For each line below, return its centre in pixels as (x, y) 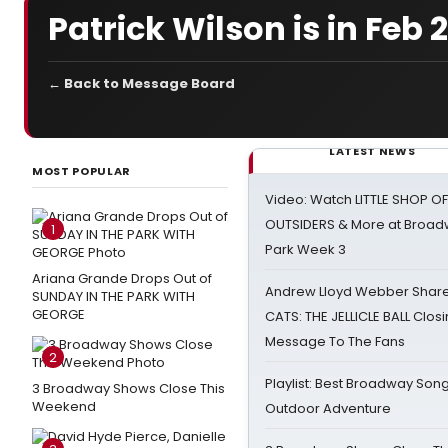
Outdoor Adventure (328, 408)
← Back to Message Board (141, 83)
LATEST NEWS (372, 151)
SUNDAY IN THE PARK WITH (113, 296)
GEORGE (58, 314)
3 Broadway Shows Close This (128, 388)
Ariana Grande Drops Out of (122, 278)
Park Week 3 (305, 249)
